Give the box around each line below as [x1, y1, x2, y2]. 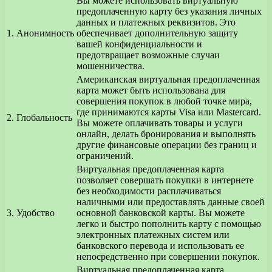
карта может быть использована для [76, 85, 225, 96]
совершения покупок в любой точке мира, [76, 96, 252, 107]
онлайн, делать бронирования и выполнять [76, 129, 256, 140]
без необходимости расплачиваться [76, 186, 221, 197]
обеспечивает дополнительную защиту [76, 28, 238, 39]
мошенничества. [76, 61, 144, 72]
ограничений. [76, 151, 134, 161]
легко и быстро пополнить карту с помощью [76, 219, 261, 229]
